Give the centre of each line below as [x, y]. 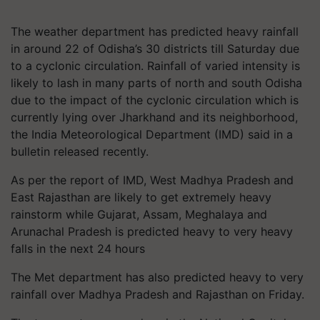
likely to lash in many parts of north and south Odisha [156, 83]
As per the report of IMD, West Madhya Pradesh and [152, 180]
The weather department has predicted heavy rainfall [155, 31]
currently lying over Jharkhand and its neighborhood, [154, 117]
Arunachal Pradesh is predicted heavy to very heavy [152, 231]
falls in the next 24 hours [78, 249]
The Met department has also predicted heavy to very [157, 277]
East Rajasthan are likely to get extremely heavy [141, 197]
